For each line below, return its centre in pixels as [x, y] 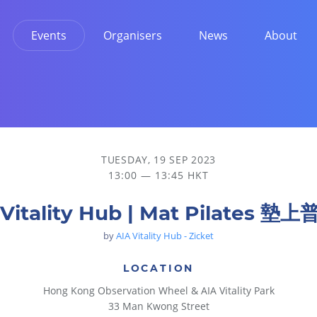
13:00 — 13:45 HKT [158, 175]
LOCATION [158, 268]
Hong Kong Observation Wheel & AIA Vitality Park [158, 290]
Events [49, 35]
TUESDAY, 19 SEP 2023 [158, 160]
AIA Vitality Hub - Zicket [165, 236]
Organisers [133, 35]
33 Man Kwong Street [158, 306]
